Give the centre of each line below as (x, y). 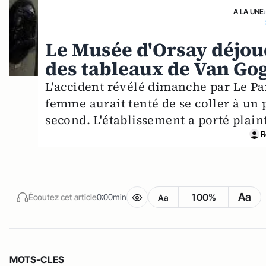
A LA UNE (249, 11)
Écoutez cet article (63, 197)
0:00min (112, 197)
